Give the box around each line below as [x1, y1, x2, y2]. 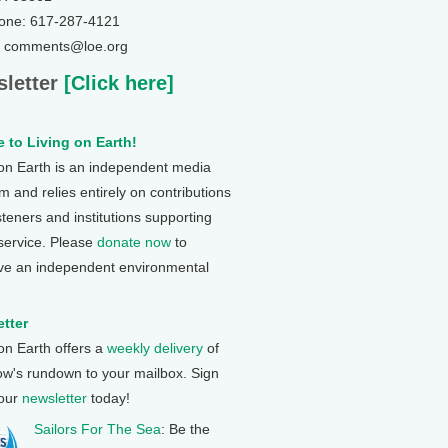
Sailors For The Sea [33, 421, 161, 437]
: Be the [160, 421, 210, 437]
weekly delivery [107, 340, 203, 356]
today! [87, 390, 130, 406]
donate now [97, 234, 171, 250]
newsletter [22, 390, 87, 406]
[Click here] [58, 72, 174, 94]
